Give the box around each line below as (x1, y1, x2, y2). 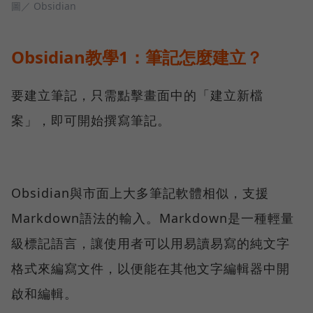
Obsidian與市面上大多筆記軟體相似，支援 (11, 184, 269, 201)
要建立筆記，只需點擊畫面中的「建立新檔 (11, 86, 263, 103)
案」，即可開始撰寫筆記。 (11, 111, 170, 129)
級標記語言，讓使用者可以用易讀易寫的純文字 (11, 234, 290, 252)
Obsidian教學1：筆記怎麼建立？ (11, 45, 263, 68)
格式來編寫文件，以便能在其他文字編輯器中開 (11, 259, 290, 277)
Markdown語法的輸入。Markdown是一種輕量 (11, 209, 294, 226)
